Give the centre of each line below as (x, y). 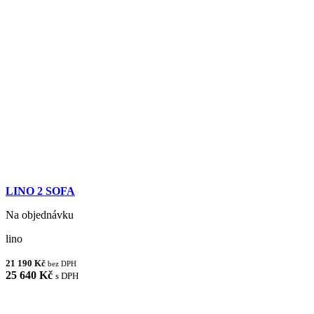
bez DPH (62, 263)
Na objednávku (40, 214)
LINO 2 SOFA (40, 191)
